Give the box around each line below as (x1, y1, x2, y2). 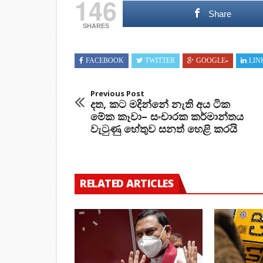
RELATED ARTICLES (80, 176, 173, 191)
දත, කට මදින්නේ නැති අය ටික (90, 97, 230, 112)
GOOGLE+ (196, 58, 228, 65)
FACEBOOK (86, 58, 124, 65)
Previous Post (90, 88, 144, 99)
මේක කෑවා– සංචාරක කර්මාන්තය (90, 109, 244, 124)
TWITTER (145, 58, 175, 65)
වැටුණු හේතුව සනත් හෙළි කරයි (90, 122, 237, 136)
